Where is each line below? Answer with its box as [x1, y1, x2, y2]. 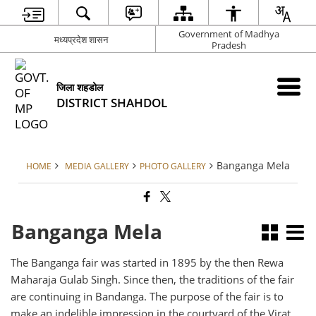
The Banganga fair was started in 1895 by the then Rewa [11, 255, 284, 270]
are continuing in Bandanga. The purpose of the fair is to [11, 288, 284, 304]
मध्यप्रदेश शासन [54, 32, 109, 46]
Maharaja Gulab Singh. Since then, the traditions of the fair [11, 272, 295, 287]
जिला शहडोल [56, 80, 104, 94]
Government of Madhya [178, 27, 279, 40]
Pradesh [212, 38, 246, 51]
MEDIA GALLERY [65, 160, 129, 171]
